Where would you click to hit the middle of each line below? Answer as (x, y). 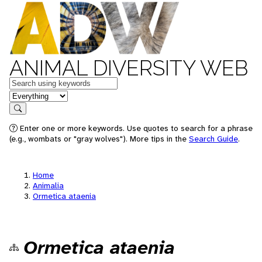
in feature (28, 95)
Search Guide (213, 139)
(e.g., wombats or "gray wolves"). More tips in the (99, 139)
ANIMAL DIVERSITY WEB (129, 68)
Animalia (48, 185)
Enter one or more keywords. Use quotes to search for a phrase (135, 128)
